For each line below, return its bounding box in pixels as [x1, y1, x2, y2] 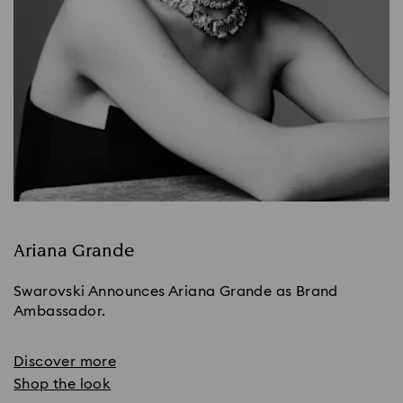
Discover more [13, 354, 117, 370]
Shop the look [13, 377, 112, 392]
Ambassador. [13, 304, 106, 319]
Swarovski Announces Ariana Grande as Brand [13, 284, 338, 300]
